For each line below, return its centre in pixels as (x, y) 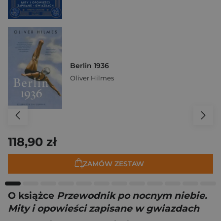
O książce (32, 196)
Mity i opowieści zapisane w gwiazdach (104, 208)
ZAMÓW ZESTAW (113, 164)
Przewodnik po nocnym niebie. (132, 196)
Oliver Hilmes (92, 78)
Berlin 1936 (90, 65)
